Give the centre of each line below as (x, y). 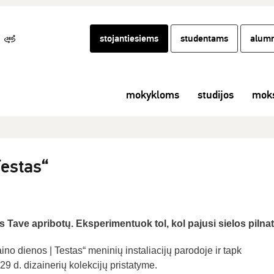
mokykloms (153, 95)
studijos (216, 95)
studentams (204, 39)
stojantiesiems (129, 39)
